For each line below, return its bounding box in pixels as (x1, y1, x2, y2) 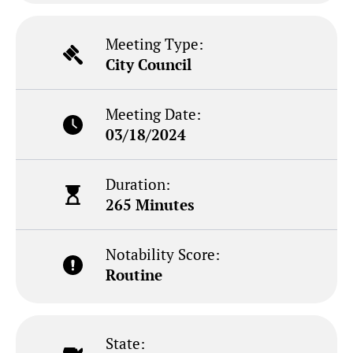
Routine (106, 265, 163, 285)
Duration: (106, 174, 171, 195)
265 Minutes (106, 195, 195, 215)
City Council (106, 54, 192, 75)
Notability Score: (106, 244, 221, 265)
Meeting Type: (106, 34, 204, 54)
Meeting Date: (106, 104, 202, 124)
